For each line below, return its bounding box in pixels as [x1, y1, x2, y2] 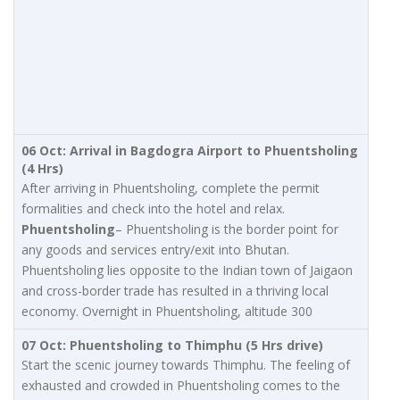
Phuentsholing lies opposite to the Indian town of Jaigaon [21, 262, 353, 279]
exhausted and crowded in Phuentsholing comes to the [21, 377, 340, 395]
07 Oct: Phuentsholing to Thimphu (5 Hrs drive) [21, 337, 323, 354]
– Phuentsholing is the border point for [115, 221, 338, 238]
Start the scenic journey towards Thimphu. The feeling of [21, 356, 350, 374]
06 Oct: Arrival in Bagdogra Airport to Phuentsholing [21, 142, 358, 160]
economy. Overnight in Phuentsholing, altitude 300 [21, 303, 312, 321]
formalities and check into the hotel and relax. [21, 200, 285, 218]
